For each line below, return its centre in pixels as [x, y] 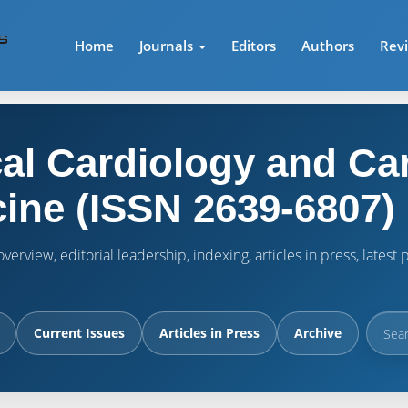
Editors [254, 46]
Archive [318, 333]
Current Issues [79, 333]
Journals [168, 46]
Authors [328, 46]
